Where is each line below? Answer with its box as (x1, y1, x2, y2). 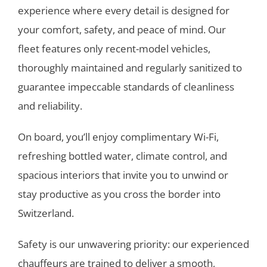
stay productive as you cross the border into (17, 187, 221, 201)
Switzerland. (17, 206, 74, 220)
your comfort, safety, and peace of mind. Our (17, 22, 226, 36)
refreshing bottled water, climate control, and (17, 148, 227, 163)
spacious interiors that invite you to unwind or (17, 167, 228, 182)
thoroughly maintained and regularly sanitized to (17, 60, 242, 74)
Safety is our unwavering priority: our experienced (17, 237, 249, 251)
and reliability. (17, 98, 82, 113)
